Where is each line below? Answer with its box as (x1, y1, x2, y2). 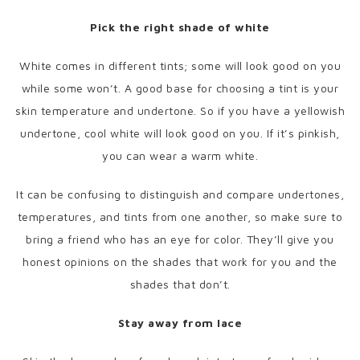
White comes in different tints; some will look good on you (19, 59, 341, 73)
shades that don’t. (129, 277, 231, 292)
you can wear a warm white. (102, 149, 258, 163)
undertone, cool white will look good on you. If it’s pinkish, (20, 126, 340, 141)
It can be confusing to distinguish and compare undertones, (16, 187, 344, 202)
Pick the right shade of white (90, 20, 270, 35)
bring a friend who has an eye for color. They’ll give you (26, 232, 334, 247)
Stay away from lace (117, 316, 243, 330)
